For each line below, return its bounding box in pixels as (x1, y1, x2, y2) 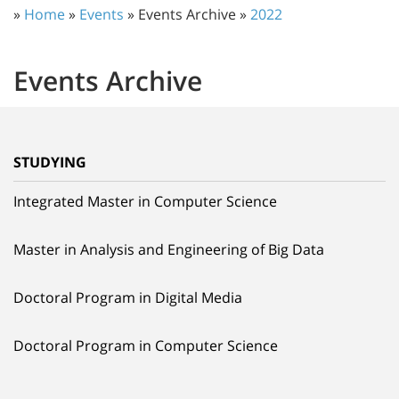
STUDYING (13, 151, 86, 172)
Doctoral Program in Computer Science (13, 335, 278, 355)
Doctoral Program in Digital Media (13, 287, 242, 307)
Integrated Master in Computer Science (13, 191, 277, 211)
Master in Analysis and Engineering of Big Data (13, 239, 324, 259)
